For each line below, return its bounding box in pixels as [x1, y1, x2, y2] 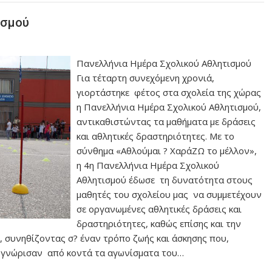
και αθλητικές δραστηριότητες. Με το [76, 130, 235, 143]
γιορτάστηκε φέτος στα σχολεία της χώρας [76, 86, 262, 99]
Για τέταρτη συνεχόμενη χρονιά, [76, 72, 215, 84]
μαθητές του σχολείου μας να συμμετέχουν [76, 188, 262, 201]
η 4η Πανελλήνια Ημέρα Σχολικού [76, 159, 220, 172]
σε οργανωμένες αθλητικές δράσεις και [76, 203, 242, 216]
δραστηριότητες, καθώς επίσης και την [76, 217, 242, 230]
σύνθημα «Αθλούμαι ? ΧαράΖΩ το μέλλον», [76, 144, 257, 157]
